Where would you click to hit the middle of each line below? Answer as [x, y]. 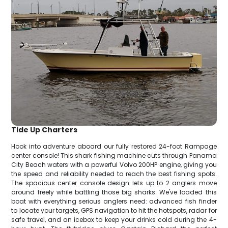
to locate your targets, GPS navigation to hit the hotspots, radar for [114, 211]
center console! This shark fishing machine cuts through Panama [114, 156]
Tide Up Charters [45, 130]
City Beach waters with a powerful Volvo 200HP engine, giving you [114, 165]
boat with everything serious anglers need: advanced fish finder [114, 202]
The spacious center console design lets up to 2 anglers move [114, 183]
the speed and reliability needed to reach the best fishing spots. [114, 174]
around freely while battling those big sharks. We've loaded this [114, 192]
